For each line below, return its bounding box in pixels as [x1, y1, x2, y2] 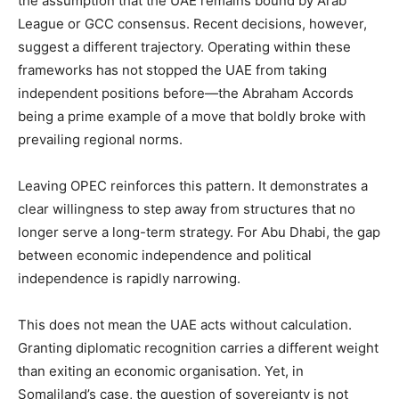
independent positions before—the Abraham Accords [18, 85, 354, 102]
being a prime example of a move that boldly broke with [18, 108, 366, 126]
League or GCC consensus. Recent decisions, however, [18, 15, 367, 33]
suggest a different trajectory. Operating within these [18, 38, 351, 56]
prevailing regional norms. [18, 131, 183, 149]
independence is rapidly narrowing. [18, 270, 240, 288]
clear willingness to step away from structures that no [18, 200, 355, 218]
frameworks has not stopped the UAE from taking [18, 61, 327, 79]
